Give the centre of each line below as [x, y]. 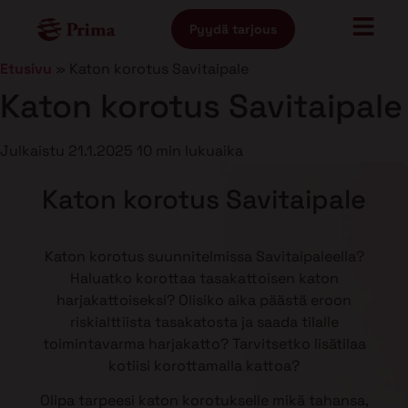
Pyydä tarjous [234, 29]
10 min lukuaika [190, 151]
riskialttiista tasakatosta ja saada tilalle [204, 322]
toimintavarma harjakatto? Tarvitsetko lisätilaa [204, 344]
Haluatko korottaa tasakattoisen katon [204, 278]
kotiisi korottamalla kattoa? [204, 366]
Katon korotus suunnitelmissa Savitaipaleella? [204, 256]
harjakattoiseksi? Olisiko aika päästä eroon [204, 300]
